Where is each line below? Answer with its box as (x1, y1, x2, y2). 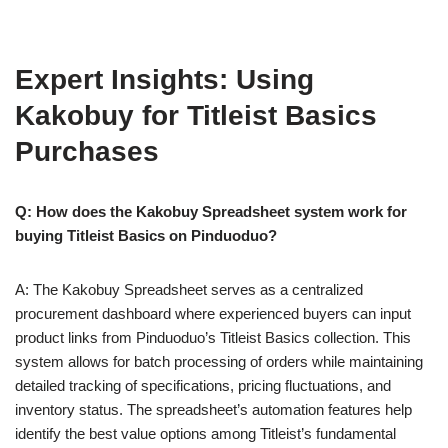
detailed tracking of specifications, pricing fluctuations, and (15, 377, 391, 394)
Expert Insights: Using (15, 64, 314, 95)
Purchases (15, 136, 159, 167)
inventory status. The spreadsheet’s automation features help (15, 401, 412, 418)
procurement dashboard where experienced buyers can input (15, 305, 411, 322)
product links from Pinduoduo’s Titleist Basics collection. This (15, 329, 411, 346)
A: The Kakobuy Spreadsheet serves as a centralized (15, 281, 363, 298)
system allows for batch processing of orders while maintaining (15, 353, 423, 370)
